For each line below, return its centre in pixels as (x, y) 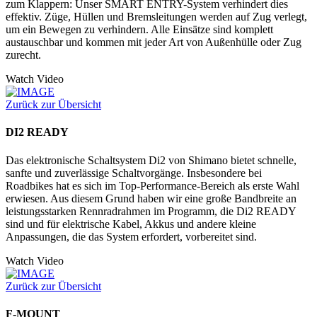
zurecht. (23, 55)
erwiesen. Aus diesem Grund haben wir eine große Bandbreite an (151, 198)
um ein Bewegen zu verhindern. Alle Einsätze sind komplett (139, 30)
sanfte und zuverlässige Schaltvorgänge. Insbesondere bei (134, 173)
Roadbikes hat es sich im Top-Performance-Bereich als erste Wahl (152, 185)
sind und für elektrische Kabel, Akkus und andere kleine (131, 224)
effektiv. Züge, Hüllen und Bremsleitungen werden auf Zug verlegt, (156, 17)
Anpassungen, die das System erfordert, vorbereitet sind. (131, 236)
